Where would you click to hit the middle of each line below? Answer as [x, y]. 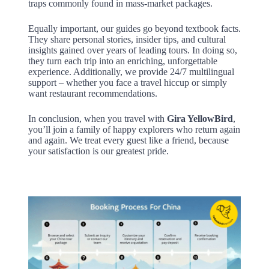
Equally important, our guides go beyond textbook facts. [134, 29]
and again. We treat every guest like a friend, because [128, 141]
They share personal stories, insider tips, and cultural [127, 40]
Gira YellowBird [200, 119]
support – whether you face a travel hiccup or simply [127, 83]
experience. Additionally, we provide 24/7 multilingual [131, 72]
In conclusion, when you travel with [97, 119]
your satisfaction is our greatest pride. [98, 151]
